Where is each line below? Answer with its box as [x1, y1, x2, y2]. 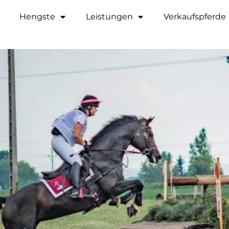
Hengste [19, 12, 55, 21]
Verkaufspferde [163, 12, 226, 21]
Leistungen [85, 12, 133, 21]
